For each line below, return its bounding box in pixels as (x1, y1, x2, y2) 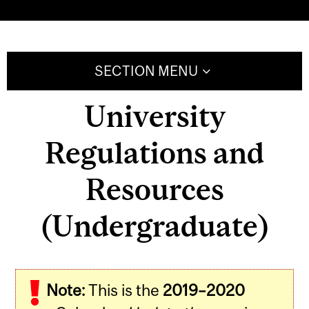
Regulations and (45, 135, 264, 170)
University (83, 99, 226, 133)
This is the (85, 281, 163, 300)
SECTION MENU (94, 63, 198, 79)
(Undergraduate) (39, 208, 270, 243)
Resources (85, 172, 224, 206)
